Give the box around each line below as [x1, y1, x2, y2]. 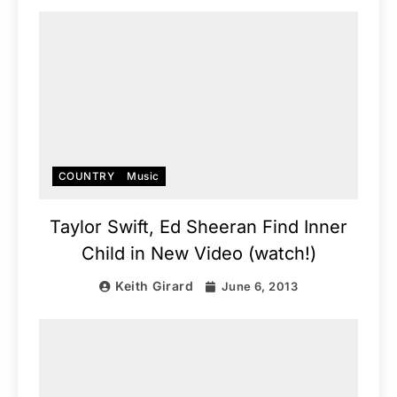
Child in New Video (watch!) [81, 243, 316, 265]
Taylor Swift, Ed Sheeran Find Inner [50, 216, 347, 238]
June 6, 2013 [221, 279, 299, 294]
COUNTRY [58, 170, 115, 183]
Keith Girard [115, 278, 194, 294]
